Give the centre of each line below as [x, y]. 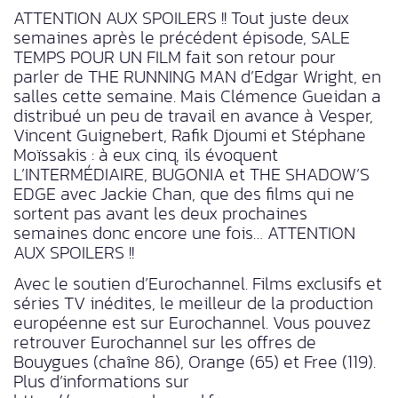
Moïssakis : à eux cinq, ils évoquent [146, 154]
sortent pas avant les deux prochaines [160, 213]
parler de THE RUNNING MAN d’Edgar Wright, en [197, 76]
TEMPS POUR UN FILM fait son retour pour [175, 56]
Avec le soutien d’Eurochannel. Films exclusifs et [198, 284]
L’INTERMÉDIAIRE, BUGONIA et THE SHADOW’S [191, 174]
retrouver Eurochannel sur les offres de [165, 342]
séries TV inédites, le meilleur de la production [193, 303]
